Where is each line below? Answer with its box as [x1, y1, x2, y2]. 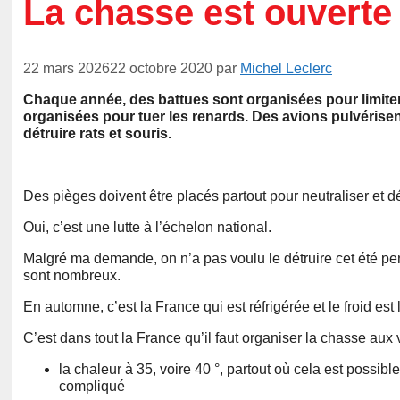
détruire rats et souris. [23, 126, 171, 142]
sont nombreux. [23, 268, 121, 284]
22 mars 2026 [23, 61, 110, 77]
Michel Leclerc [240, 61, 332, 77]
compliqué [59, 379, 125, 395]
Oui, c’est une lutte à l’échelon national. [23, 220, 271, 236]
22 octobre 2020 [110, 61, 212, 77]
